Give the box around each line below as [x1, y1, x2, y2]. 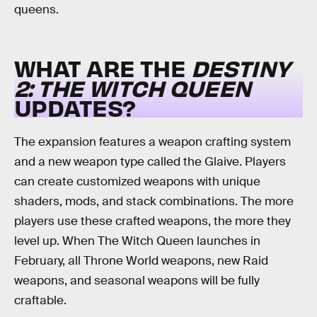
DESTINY [190, 52, 290, 82]
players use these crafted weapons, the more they [14, 214, 291, 229]
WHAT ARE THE [14, 52, 191, 82]
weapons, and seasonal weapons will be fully [14, 273, 260, 289]
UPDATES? [14, 92, 136, 122]
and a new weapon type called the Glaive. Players [14, 154, 286, 170]
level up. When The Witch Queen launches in [14, 234, 260, 249]
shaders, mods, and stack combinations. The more [14, 194, 294, 209]
